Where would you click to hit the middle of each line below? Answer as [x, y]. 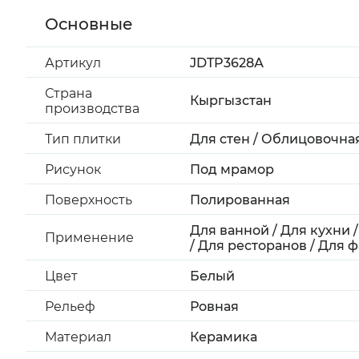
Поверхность [89, 200]
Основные [89, 24]
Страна [69, 93]
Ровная [214, 307]
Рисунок [73, 169]
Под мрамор [232, 169]
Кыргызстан [231, 101]
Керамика [224, 337]
